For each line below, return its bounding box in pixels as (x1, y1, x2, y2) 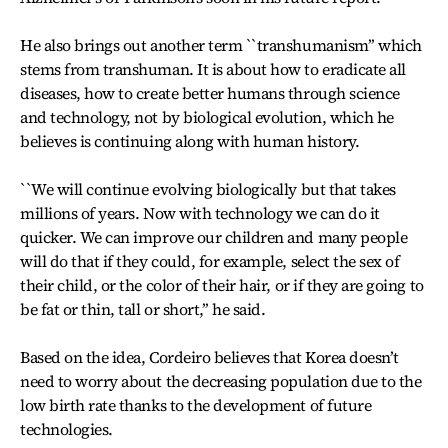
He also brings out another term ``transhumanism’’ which (20, 34, 422, 56)
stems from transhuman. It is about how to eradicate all (20, 58, 406, 80)
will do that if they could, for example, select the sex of (20, 250, 400, 272)
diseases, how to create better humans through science (20, 82, 400, 104)
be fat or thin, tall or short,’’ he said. (20, 298, 266, 320)
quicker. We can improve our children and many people (20, 226, 408, 248)
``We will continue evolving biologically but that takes (20, 178, 396, 200)
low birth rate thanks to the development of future (20, 394, 372, 416)
